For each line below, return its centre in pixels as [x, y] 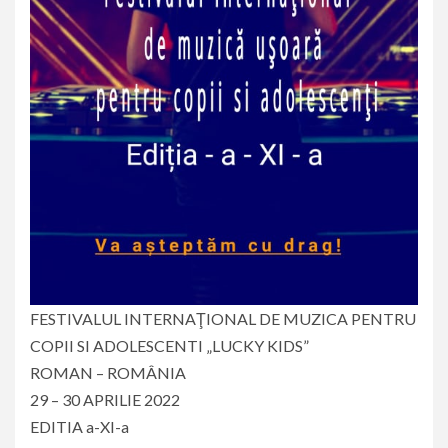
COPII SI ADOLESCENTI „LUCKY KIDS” [169, 346]
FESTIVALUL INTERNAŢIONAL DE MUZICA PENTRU [223, 319]
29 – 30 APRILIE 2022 [105, 400]
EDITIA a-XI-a [79, 427]
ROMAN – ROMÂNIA [108, 373]
